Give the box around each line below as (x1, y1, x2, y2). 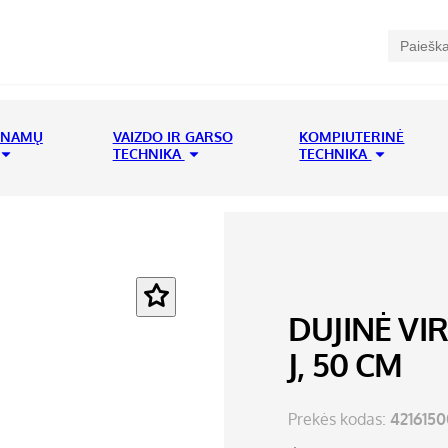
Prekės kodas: (288, 409, 390, 430)
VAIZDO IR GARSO (112, 128, 233, 145)
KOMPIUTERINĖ (299, 128, 405, 145)
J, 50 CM (288, 343, 403, 385)
